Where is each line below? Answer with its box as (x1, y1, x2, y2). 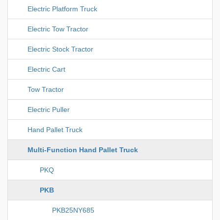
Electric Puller (27, 106, 70, 114)
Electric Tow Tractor (27, 25, 88, 33)
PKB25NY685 (52, 206, 94, 215)
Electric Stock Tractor (27, 45, 93, 54)
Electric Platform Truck (27, 5, 97, 13)
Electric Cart (27, 65, 65, 74)
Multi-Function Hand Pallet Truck (27, 146, 138, 154)
